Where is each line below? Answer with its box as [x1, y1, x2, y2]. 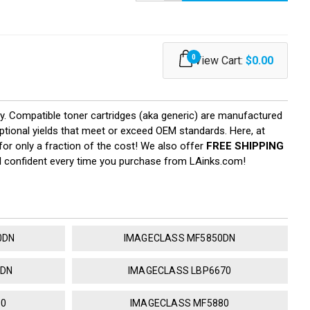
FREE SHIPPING [206, 140, 284, 153]
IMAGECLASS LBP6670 [127, 265, 232, 277]
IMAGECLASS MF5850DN [123, 232, 236, 244]
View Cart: [194, 53, 246, 67]
